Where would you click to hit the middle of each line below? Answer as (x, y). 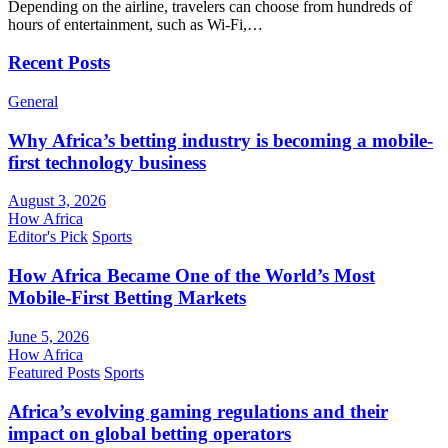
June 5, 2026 (48, 336)
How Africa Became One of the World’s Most (191, 276)
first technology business (107, 162)
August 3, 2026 (57, 201)
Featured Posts (54, 372)
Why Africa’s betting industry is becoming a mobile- (220, 140)
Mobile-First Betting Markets (127, 298)
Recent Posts (59, 63)
